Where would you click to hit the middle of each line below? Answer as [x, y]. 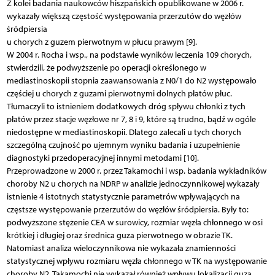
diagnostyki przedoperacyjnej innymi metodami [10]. [103, 158]
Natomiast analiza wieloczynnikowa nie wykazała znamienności [121, 248]
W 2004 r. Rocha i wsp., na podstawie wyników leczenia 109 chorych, [129, 55]
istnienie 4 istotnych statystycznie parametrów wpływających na [123, 196]
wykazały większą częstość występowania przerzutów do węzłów [124, 16]
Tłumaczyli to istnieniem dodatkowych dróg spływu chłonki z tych [126, 106]
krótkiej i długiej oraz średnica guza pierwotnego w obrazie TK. [119, 235]
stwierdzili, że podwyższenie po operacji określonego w [106, 68]
